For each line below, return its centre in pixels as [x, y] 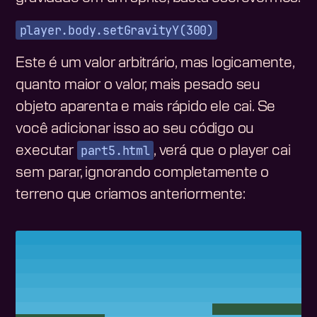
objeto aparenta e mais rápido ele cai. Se [146, 107]
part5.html [115, 151]
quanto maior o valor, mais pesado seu [138, 85]
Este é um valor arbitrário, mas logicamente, [155, 63]
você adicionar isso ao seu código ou [135, 129]
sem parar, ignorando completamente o [143, 173]
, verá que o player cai [222, 151]
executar [46, 151]
